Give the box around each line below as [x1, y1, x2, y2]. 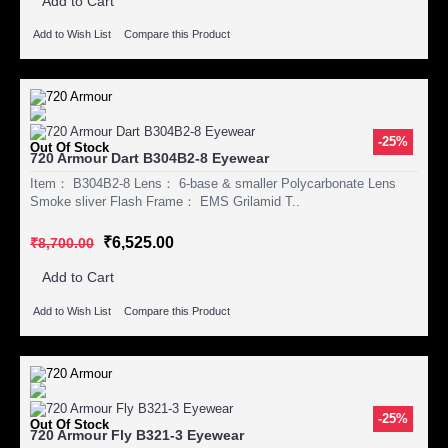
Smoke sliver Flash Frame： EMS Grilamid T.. [30, 194, 300, 210]
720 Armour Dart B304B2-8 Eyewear [30, 150, 269, 167]
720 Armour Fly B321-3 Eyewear [30, 426, 244, 443]
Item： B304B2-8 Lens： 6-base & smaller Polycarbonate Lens [30, 176, 396, 192]
